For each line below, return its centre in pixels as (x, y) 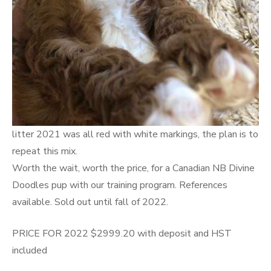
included (30, 250)
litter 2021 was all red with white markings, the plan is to (135, 134)
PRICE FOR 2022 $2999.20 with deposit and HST (122, 233)
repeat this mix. (45, 151)
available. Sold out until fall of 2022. (90, 202)
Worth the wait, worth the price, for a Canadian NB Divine (133, 168)
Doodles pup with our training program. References (120, 185)
